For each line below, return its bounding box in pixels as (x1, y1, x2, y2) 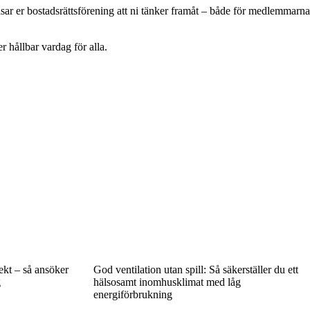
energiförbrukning (93, 288, 172, 300)
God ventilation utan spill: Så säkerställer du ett (93, 263, 298, 275)
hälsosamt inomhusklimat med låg (93, 275, 241, 288)
